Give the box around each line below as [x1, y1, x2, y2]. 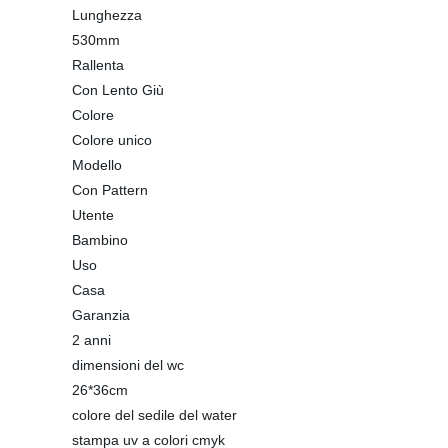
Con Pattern [72, 182, 148, 198]
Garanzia [72, 307, 130, 323]
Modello [72, 157, 122, 173]
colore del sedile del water [72, 407, 237, 423]
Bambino [72, 232, 128, 248]
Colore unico [72, 132, 152, 148]
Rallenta [72, 57, 124, 73]
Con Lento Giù [72, 82, 164, 98]
